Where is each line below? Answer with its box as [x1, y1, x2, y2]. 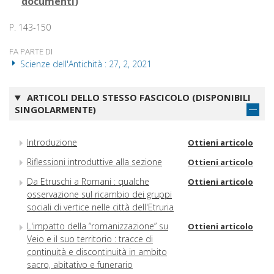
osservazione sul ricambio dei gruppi [27, 188, 172, 201]
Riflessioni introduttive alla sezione [27, 156, 162, 168]
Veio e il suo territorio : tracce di [27, 233, 153, 245]
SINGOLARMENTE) [15, 103, 96, 116]
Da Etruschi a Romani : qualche [27, 176, 149, 188]
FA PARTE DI [9, 46, 53, 57]
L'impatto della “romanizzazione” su [27, 220, 168, 232]
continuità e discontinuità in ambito [27, 246, 167, 258]
